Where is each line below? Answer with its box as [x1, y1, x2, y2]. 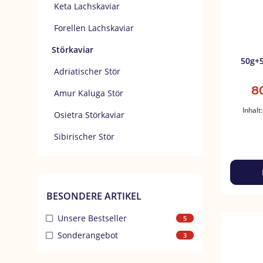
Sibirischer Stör [52, 131, 114, 142]
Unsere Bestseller [58, 213, 127, 224]
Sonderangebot [58, 230, 118, 241]
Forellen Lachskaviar [52, 22, 134, 33]
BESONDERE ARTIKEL [46, 190, 141, 203]
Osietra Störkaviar [52, 109, 124, 120]
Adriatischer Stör [52, 66, 120, 77]
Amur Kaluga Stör [52, 87, 123, 99]
